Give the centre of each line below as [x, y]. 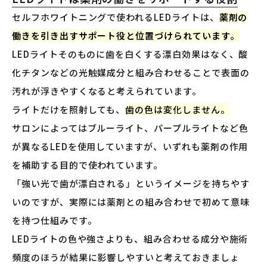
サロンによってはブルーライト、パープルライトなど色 [130, 128]
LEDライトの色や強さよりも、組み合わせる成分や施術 [130, 238]
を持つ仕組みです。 [55, 220]
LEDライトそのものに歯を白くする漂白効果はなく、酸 [130, 54]
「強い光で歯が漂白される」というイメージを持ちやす [131, 183]
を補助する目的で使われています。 [87, 164]
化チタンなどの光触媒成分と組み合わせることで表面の [131, 72]
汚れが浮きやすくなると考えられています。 [107, 91]
